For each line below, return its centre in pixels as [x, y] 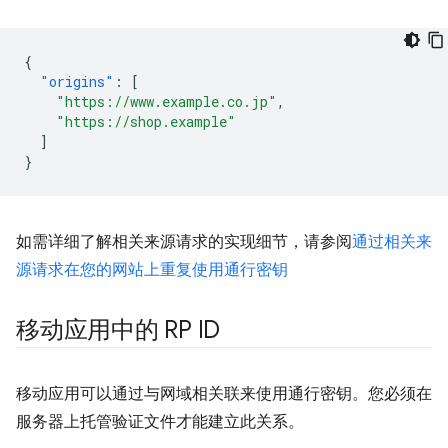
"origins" [77, 81]
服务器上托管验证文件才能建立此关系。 [160, 422]
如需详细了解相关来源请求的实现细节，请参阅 [184, 242]
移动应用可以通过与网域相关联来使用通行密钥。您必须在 [224, 394]
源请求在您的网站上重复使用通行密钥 [152, 270]
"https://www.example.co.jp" [166, 101]
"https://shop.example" [146, 121]
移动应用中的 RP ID [118, 330]
